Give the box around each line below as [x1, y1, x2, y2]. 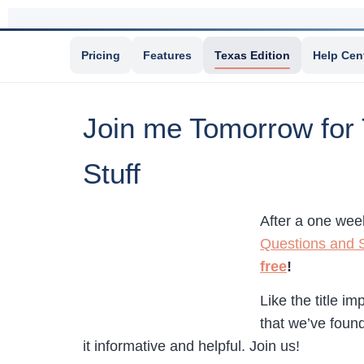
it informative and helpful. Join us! [83, 338, 304, 355]
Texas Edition [214, 49, 290, 62]
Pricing [81, 49, 120, 62]
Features [143, 49, 192, 62]
